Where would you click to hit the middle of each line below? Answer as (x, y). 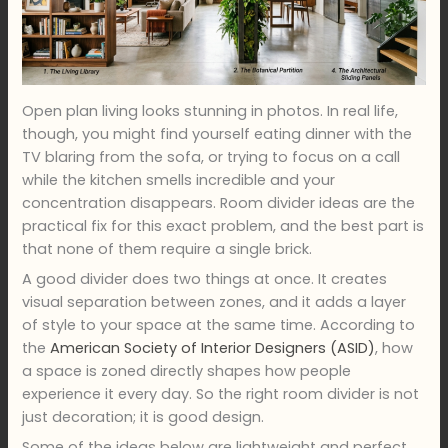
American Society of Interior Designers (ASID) (213, 348)
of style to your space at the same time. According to (219, 325)
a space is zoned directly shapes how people (187, 371)
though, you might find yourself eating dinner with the (217, 133)
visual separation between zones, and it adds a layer (214, 302)
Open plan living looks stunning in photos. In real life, (210, 110)
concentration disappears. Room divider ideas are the (219, 202)
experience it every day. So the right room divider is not (221, 394)
